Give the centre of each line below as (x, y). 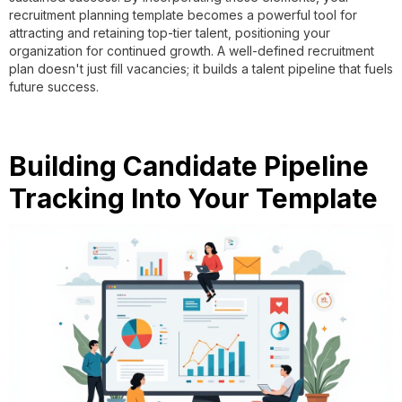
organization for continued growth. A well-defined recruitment (192, 50)
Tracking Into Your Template (193, 198)
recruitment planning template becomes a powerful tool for (183, 14)
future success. (54, 86)
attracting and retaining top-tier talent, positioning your (170, 32)
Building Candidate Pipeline (189, 166)
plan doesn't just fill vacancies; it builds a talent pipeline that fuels (201, 68)
